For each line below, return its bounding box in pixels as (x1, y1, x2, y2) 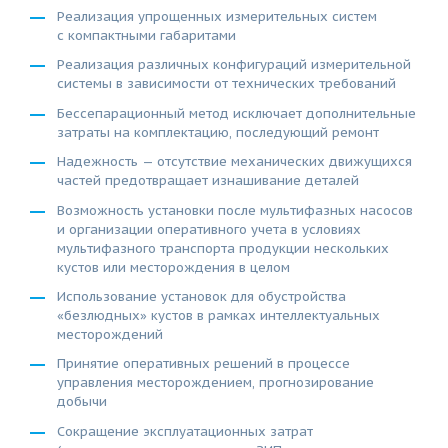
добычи (57, 393, 107, 411)
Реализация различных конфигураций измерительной (57, 56, 411, 74)
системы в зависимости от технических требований (57, 75, 396, 93)
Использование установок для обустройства (57, 287, 346, 305)
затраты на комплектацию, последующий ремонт (57, 123, 379, 141)
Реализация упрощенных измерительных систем (57, 7, 377, 25)
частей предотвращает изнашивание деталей (57, 172, 359, 190)
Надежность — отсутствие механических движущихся (57, 153, 412, 171)
